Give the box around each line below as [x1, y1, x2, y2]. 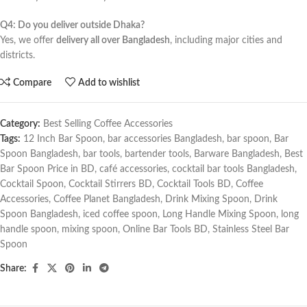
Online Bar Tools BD [123, 225, 208, 235]
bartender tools [125, 149, 189, 160]
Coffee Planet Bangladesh [53, 195, 160, 205]
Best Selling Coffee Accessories [43, 119, 173, 130]
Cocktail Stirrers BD [69, 180, 152, 190]
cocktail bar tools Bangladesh [172, 164, 295, 175]
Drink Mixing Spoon [165, 195, 249, 205]
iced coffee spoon [83, 210, 158, 220]
